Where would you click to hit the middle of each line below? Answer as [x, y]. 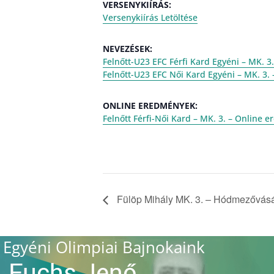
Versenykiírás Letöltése [150, 17]
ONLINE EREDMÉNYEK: [150, 106]
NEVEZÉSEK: [128, 49]
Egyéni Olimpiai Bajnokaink [104, 247]
